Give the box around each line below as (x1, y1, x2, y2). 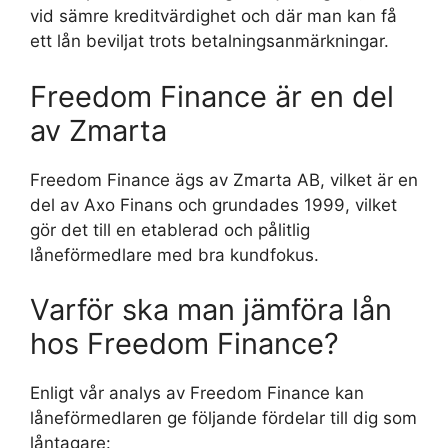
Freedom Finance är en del (30, 78, 394, 114)
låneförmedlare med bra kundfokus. (30, 244, 319, 265)
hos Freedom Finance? (30, 326, 339, 361)
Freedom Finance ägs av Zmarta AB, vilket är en (30, 169, 418, 190)
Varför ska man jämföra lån (30, 292, 392, 327)
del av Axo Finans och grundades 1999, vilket (30, 194, 397, 215)
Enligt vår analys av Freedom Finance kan (30, 383, 364, 403)
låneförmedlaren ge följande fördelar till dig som (30, 408, 417, 428)
